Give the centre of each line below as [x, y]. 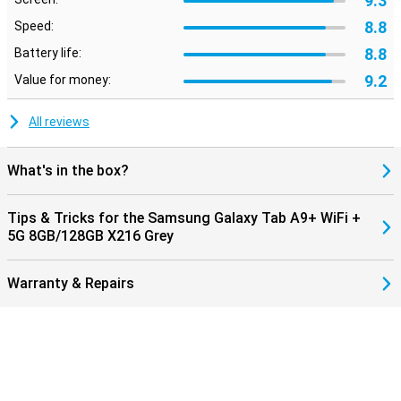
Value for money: [63, 80]
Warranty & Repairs [71, 283]
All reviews [59, 122]
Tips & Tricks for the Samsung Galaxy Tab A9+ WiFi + [184, 218]
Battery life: [48, 53]
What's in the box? [68, 171]
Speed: [34, 26]
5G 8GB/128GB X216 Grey [90, 236]
